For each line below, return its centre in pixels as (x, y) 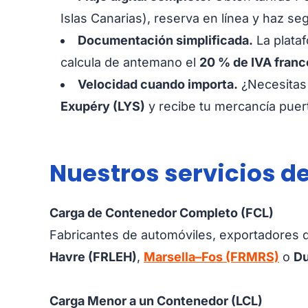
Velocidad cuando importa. (158, 84)
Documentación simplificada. (165, 40)
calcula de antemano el (130, 62)
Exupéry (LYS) (103, 106)
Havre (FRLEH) (93, 256)
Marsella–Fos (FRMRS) (211, 256)
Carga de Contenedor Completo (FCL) (162, 212)
